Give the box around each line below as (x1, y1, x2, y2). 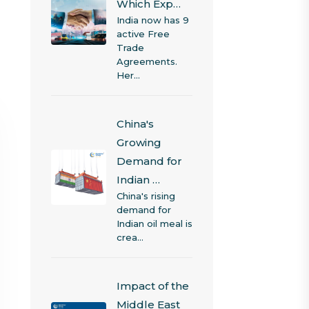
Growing (116, 136, 161, 149)
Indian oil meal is (116, 218, 192, 229)
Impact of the (116, 279, 189, 292)
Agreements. (116, 56, 177, 67)
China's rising (116, 190, 175, 201)
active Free (116, 28, 170, 39)
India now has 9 (116, 14, 189, 26)
